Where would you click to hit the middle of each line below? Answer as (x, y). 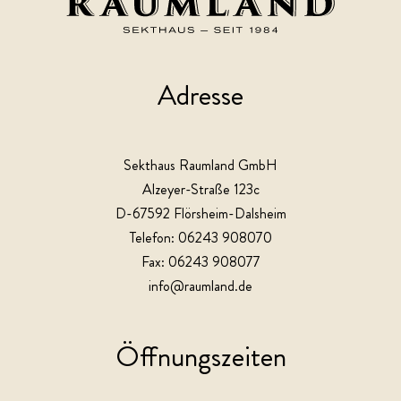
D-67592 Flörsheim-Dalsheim (200, 214)
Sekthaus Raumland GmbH (200, 166)
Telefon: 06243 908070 (200, 238)
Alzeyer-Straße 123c (200, 190)
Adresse (200, 95)
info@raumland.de (200, 286)
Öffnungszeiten (200, 357)
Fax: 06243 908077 (200, 262)
